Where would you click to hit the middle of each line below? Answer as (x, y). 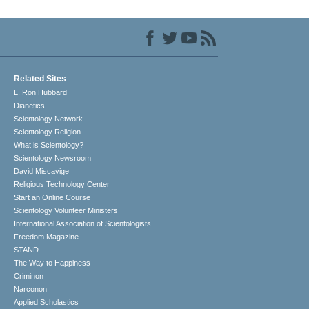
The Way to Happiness (52, 263)
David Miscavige (42, 171)
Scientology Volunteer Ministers (66, 211)
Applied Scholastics (47, 302)
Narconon (31, 289)
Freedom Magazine (47, 237)
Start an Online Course (52, 198)
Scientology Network (49, 119)
